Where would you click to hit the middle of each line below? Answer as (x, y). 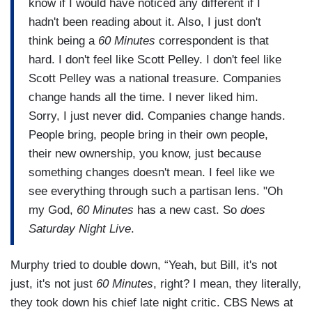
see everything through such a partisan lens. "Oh (156, 191)
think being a (63, 40)
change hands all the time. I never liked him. (143, 97)
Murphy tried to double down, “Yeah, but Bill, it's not (144, 265)
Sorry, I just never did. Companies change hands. (157, 116)
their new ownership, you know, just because (145, 153)
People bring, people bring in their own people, (148, 134)
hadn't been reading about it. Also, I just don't (145, 22)
